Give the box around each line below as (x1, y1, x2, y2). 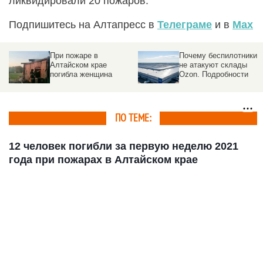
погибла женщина (50, 69, 112, 79)
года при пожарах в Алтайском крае (9, 153, 198, 166)
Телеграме (157, 18, 212, 31)
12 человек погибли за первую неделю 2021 (9, 140, 238, 152)
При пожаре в (50, 50, 98, 60)
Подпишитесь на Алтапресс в (9, 18, 157, 31)
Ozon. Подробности (179, 69, 248, 79)
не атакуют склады (179, 60, 247, 69)
